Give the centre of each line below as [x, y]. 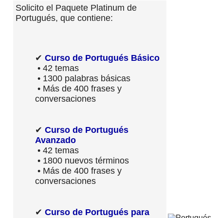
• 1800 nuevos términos [82, 160]
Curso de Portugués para [97, 212]
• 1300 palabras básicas [83, 78]
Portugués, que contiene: [64, 18]
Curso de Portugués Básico [102, 58]
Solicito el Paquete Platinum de [76, 8]
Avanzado [55, 140]
